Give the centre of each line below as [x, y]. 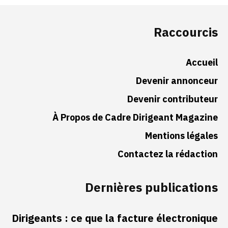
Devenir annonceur [177, 81]
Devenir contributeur [173, 99]
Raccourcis [186, 33]
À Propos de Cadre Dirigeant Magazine [135, 118]
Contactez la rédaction [168, 154]
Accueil [202, 63]
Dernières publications [151, 188]
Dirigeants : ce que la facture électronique [115, 219]
